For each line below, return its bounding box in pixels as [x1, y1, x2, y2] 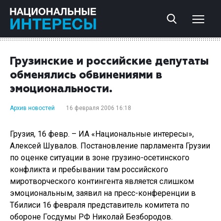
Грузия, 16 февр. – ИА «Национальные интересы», [10, 129, 194, 139]
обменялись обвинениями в [10, 70, 162, 81]
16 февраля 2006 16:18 [66, 105, 131, 111]
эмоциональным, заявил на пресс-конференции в [10, 188, 196, 198]
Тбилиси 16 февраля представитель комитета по [10, 200, 189, 210]
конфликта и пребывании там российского [10, 165, 168, 174]
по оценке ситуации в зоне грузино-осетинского [10, 153, 189, 162]
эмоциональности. [10, 84, 112, 95]
